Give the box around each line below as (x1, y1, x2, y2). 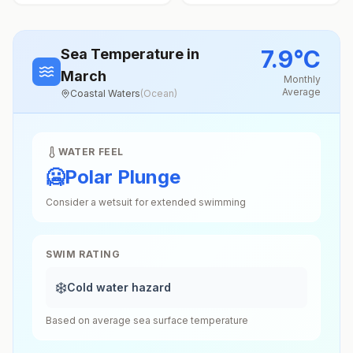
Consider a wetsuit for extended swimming (46, 196, 246, 208)
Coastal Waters (70, 87, 140, 99)
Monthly (284, 73, 321, 85)
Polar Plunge (65, 165, 180, 188)
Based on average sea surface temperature (46, 314, 248, 326)
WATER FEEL (58, 146, 124, 158)
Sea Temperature (61, 46, 187, 62)
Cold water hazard (67, 281, 171, 294)
